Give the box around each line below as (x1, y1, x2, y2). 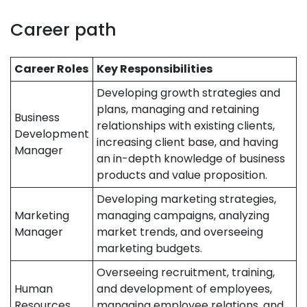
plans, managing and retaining (97, 101, 259, 117)
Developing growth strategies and (97, 85, 280, 101)
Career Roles (14, 61, 88, 77)
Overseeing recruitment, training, (97, 265, 275, 280)
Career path (10, 18, 116, 42)
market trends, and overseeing (97, 224, 263, 240)
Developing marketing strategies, (97, 191, 276, 207)
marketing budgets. (97, 241, 202, 256)
